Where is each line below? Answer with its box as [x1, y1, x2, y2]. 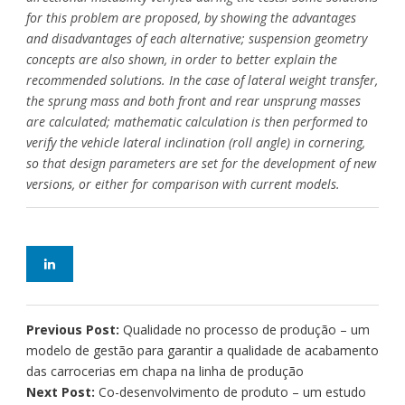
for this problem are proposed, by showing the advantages [26, 8, 356, 26]
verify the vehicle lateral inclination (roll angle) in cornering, [26, 133, 365, 151]
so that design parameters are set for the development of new [26, 154, 376, 172]
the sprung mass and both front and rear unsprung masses [26, 91, 361, 109]
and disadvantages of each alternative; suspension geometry [26, 29, 367, 47]
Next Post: [26, 382, 99, 400]
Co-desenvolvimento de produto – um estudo [99, 382, 366, 400]
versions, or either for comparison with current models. [26, 174, 340, 193]
